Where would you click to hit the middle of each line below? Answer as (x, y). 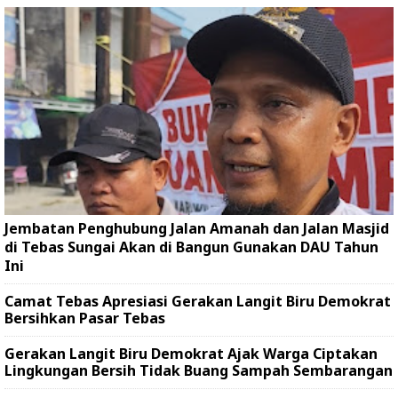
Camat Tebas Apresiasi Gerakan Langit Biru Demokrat (198, 302)
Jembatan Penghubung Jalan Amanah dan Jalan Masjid (197, 229)
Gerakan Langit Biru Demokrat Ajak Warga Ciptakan (191, 354)
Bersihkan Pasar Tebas (85, 318)
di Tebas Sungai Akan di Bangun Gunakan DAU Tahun (191, 247)
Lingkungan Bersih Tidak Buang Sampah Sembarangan (199, 371)
